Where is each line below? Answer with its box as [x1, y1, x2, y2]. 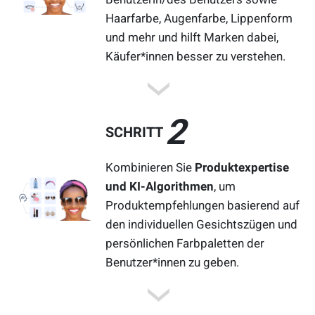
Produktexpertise [195, 160, 290, 174]
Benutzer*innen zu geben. [105, 255, 240, 269]
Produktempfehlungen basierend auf [105, 198, 300, 212]
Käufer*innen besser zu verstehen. [105, 49, 286, 63]
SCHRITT [105, 123, 164, 141]
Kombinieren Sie [105, 160, 195, 174]
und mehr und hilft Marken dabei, [105, 30, 279, 44]
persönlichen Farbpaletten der [105, 236, 265, 250]
